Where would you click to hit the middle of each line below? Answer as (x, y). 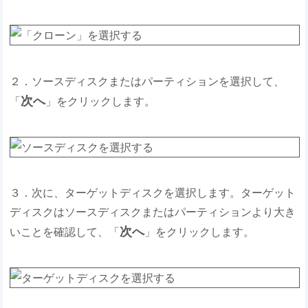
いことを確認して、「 (65, 232)
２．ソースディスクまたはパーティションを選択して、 (147, 81)
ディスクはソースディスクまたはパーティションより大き (153, 212)
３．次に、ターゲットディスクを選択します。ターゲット (153, 193)
